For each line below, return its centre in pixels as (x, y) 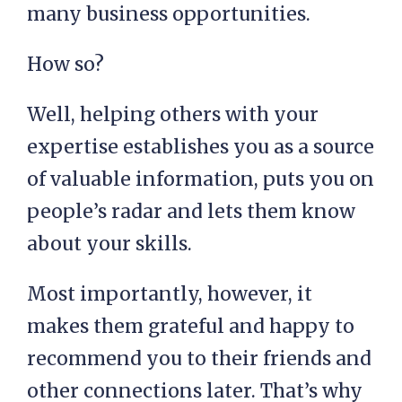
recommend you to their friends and (199, 359)
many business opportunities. (169, 14)
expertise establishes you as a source (201, 147)
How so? (66, 65)
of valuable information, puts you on (201, 179)
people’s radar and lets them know (191, 212)
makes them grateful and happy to (191, 327)
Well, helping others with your (173, 115)
